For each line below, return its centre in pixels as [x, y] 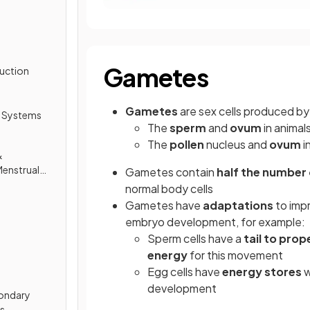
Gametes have [164, 206]
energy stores [262, 272]
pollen [187, 145]
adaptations [238, 206]
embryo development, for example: [215, 222]
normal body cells [169, 189]
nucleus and [237, 145]
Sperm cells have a [195, 239]
